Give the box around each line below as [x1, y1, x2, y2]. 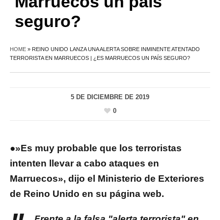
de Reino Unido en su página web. [10, 189, 164, 199]
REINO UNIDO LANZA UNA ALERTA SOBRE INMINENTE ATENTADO [32, 46, 200, 52]
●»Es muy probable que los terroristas [10, 143, 182, 154]
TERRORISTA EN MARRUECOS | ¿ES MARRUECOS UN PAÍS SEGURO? [10, 55, 190, 61]
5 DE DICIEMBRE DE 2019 [71, 93, 149, 101]
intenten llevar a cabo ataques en [10, 158, 159, 169]
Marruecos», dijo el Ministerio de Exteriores [10, 173, 204, 184]
